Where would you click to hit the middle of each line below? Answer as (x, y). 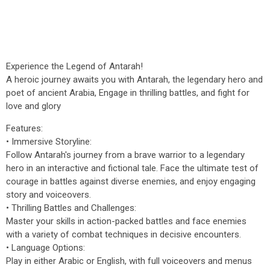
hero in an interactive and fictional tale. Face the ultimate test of (132, 168)
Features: (24, 128)
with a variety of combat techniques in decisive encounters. (124, 234)
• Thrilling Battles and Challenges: (71, 208)
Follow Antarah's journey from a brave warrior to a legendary (125, 155)
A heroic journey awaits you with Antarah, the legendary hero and (134, 80)
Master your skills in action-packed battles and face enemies (126, 221)
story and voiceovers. (49, 195)
